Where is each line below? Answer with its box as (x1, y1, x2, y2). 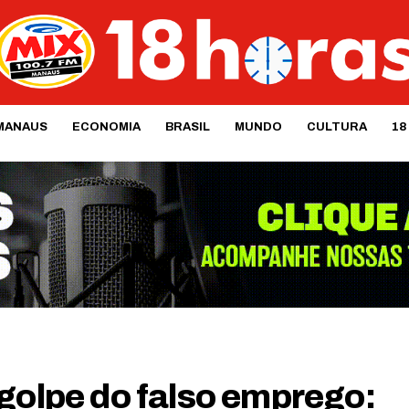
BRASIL (164, 120, 210, 133)
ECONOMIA (71, 120, 141, 133)
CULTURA (306, 120, 367, 133)
